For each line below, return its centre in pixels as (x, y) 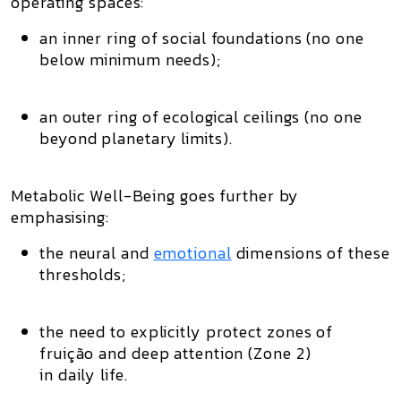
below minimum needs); (130, 60)
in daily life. (84, 375)
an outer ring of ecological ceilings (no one (201, 117)
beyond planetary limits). (136, 138)
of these (356, 253)
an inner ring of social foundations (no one (202, 38)
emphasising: (60, 217)
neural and (111, 253)
